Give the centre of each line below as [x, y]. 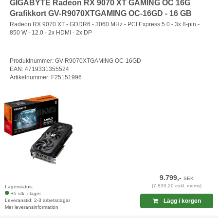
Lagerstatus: [19, 187]
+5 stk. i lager [26, 194]
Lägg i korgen [181, 201]
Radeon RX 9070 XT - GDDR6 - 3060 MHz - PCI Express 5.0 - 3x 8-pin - [105, 24]
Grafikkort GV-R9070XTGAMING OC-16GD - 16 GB [101, 13]
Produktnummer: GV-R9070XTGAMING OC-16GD [75, 61]
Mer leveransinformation [32, 207]
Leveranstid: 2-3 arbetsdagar [37, 200]
